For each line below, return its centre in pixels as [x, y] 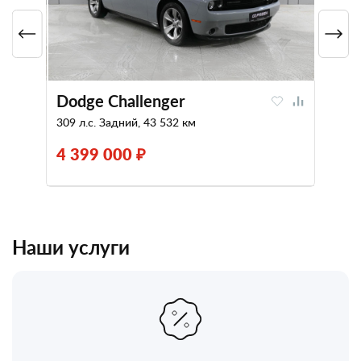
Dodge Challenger [120, 101]
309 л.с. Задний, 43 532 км [126, 122]
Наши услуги [71, 247]
